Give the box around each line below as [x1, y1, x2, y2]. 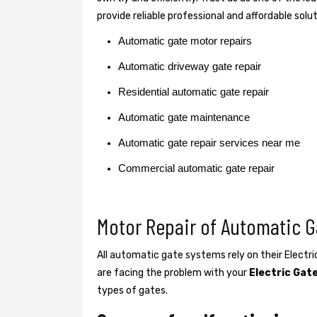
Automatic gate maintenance [118, 111, 250, 123]
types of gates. [97, 284, 168, 296]
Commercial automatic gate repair [118, 162, 275, 174]
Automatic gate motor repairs [118, 35, 252, 47]
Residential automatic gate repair [118, 86, 269, 98]
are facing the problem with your [97, 266, 249, 279]
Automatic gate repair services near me [118, 137, 300, 149]
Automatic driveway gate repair [118, 60, 261, 72]
